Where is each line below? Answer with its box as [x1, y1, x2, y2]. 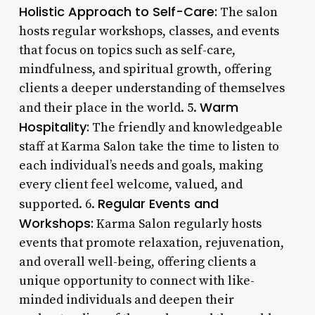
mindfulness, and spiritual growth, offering [18, 60, 271, 77]
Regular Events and [97, 194, 219, 212]
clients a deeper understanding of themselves [18, 79, 285, 96]
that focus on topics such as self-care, [18, 41, 236, 58]
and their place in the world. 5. [18, 99, 200, 116]
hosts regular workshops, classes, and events [18, 22, 279, 39]
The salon [217, 4, 278, 20]
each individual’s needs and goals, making [18, 157, 263, 174]
